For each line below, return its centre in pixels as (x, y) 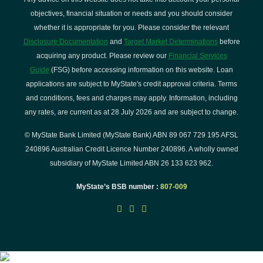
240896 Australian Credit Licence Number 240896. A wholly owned (131, 149)
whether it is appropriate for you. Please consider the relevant (131, 28)
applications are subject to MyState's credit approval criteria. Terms (131, 84)
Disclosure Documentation (65, 42)
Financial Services (198, 56)
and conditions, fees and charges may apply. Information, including (131, 98)
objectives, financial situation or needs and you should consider (131, 14)
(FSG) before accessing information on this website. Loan (141, 70)
